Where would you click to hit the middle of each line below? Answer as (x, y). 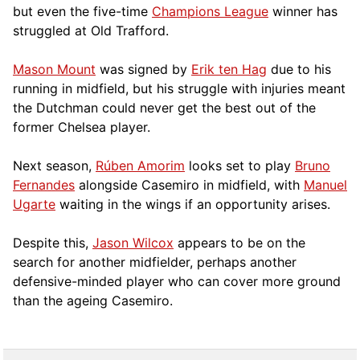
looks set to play (240, 165)
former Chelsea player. (82, 127)
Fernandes (44, 184)
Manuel (325, 184)
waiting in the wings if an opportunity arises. (193, 204)
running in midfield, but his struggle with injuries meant (179, 88)
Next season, (54, 165)
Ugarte (34, 204)
